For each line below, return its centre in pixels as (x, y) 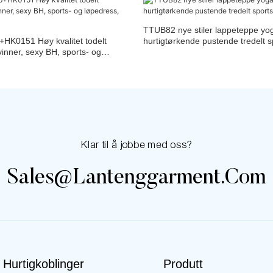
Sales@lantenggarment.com (136, 178)
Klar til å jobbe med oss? (136, 144)
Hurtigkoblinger (44, 264)
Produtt (183, 264)
